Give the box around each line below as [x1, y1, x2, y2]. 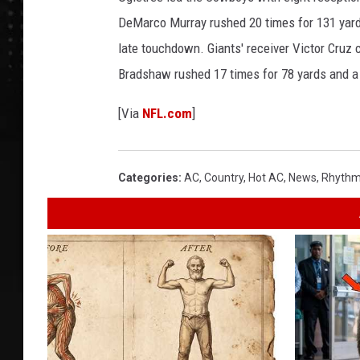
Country [204, 171, 243, 185]
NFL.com [142, 105, 192, 122]
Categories [118, 171, 178, 185]
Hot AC [248, 171, 284, 185]
